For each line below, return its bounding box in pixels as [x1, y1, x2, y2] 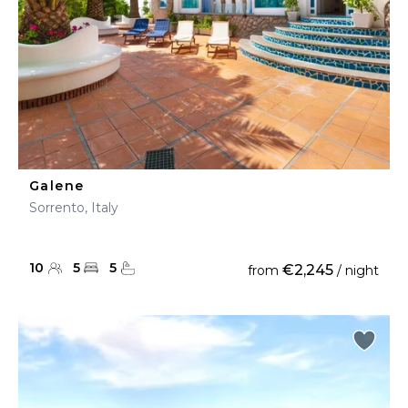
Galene [29, 178, 85, 194]
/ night [333, 262, 379, 279]
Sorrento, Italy [29, 199, 118, 216]
